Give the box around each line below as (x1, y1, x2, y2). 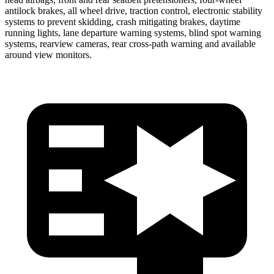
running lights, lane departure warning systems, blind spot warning (5, 27, 261, 38)
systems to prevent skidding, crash (5, 16, 136, 27)
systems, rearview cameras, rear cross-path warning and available (5, 38, 256, 49)
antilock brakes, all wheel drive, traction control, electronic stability (5, 5, 262, 16)
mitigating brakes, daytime (136, 16, 240, 27)
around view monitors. (5, 49, 92, 60)
